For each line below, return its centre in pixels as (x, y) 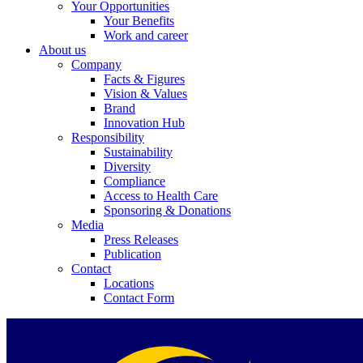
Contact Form (139, 297)
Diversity (127, 166)
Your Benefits (139, 20)
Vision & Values (145, 93)
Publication (132, 254)
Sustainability (138, 152)
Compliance (135, 181)
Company (96, 64)
